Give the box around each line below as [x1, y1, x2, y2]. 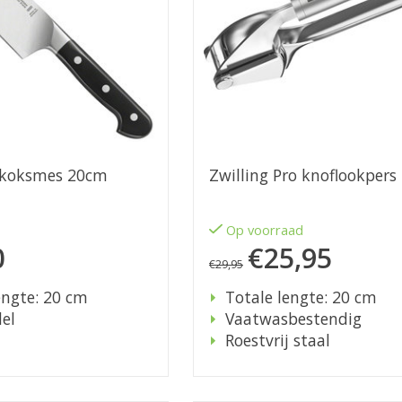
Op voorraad [226, 221, 304, 240]
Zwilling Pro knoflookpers [208, 164, 397, 187]
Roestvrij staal [224, 329, 330, 352]
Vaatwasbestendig [224, 308, 362, 330]
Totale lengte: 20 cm [224, 286, 377, 309]
